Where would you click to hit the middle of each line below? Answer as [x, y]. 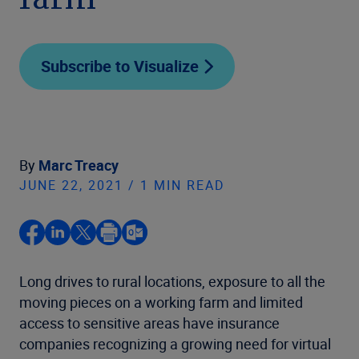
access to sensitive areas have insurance [149, 323]
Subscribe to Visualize [120, 66]
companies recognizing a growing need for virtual [175, 344]
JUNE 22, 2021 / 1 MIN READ [122, 185]
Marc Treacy [79, 165]
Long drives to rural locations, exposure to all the [172, 281]
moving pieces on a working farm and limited [161, 302]
